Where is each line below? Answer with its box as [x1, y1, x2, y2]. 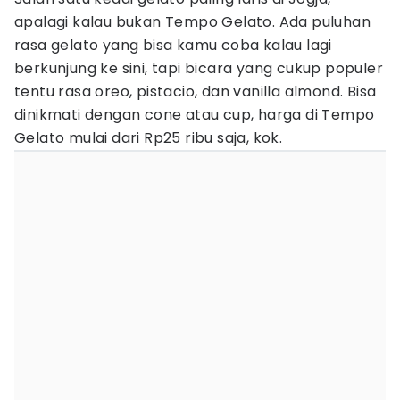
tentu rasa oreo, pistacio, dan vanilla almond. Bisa [14, 81, 377, 102]
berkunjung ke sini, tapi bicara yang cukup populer [14, 58, 383, 79]
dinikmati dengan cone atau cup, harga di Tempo [14, 104, 375, 125]
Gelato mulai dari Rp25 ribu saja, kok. [14, 128, 287, 148]
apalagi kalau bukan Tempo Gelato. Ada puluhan [14, 12, 371, 32]
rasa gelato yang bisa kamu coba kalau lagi [14, 35, 332, 55]
